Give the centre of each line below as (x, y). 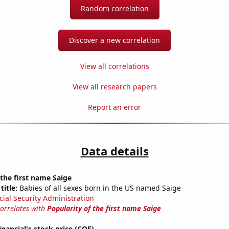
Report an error (114, 107)
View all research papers (114, 87)
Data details (114, 151)
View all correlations (114, 66)
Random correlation (114, 9)
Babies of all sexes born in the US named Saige (99, 188)
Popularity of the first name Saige (104, 209)
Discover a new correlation (114, 40)
